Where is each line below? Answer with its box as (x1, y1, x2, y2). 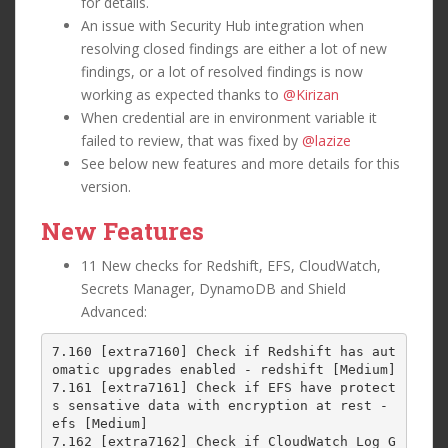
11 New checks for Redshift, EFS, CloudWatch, (81, 255, 381, 275)
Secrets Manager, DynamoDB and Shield (81, 278, 346, 298)
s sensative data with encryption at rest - (51, 398, 388, 414)
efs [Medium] (51, 416, 148, 432)
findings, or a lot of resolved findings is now (81, 61, 363, 81)
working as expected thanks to (81, 84, 283, 104)
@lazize (302, 130, 351, 150)
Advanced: (81, 301, 147, 321)
